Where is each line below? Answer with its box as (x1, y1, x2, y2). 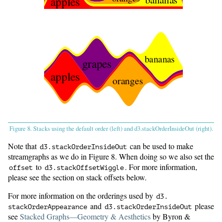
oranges (112, 74, 143, 87)
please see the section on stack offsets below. (8, 172, 147, 183)
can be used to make (128, 141, 193, 152)
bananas (144, 53, 175, 65)
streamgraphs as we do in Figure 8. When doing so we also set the (8, 151, 214, 162)
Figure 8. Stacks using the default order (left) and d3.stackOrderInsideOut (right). (9, 124, 213, 133)
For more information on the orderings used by (8, 190, 155, 201)
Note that (8, 141, 39, 152)
